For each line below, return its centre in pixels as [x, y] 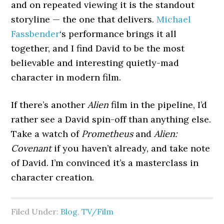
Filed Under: [36, 211]
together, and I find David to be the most [98, 48]
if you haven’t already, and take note [131, 148]
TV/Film [98, 211]
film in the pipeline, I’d [158, 105]
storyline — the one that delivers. [84, 19]
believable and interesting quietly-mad [95, 63]
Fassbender [35, 34]
